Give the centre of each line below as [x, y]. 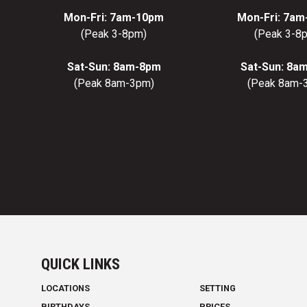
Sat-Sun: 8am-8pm [114, 67]
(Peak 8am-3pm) [114, 84]
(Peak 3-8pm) [114, 34]
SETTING [218, 288]
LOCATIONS [65, 288]
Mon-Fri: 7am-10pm [114, 18]
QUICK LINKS [81, 264]
